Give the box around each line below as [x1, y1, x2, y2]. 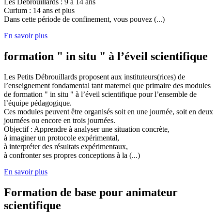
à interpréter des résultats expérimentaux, [4, 142, 128, 151]
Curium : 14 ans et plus [4, 6, 75, 15]
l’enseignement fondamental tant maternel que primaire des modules [4, 81, 211, 90]
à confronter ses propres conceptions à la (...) [4, 151, 140, 159]
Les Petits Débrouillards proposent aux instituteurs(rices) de [4, 72, 185, 81]
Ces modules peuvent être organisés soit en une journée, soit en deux [4, 107, 213, 116]
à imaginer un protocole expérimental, [4, 133, 119, 142]
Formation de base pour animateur [4, 186, 178, 199]
